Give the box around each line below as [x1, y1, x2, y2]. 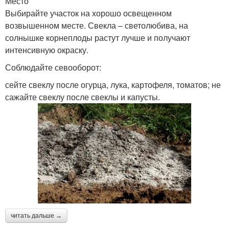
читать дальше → [11, 212, 62, 219]
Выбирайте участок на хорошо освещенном [5, 7, 172, 19]
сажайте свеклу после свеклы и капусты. [5, 90, 160, 103]
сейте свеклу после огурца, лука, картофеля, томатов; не [5, 78, 221, 90]
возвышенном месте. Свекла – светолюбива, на [5, 19, 188, 31]
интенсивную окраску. [5, 43, 90, 56]
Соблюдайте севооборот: [5, 61, 103, 73]
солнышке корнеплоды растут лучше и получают [5, 31, 190, 43]
